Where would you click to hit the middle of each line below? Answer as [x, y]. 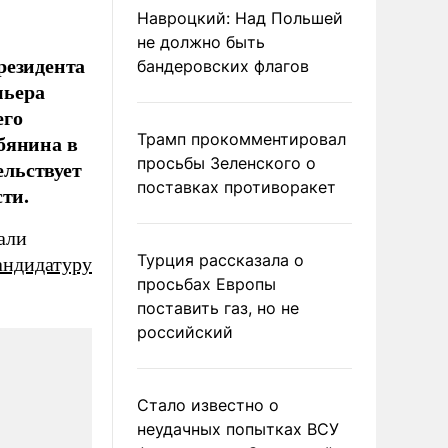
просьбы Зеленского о [226, 163]
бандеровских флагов [223, 66]
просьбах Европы [206, 284]
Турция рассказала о [220, 260]
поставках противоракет [236, 187]
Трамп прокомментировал [241, 139]
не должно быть [201, 42]
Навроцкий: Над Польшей [240, 18]
